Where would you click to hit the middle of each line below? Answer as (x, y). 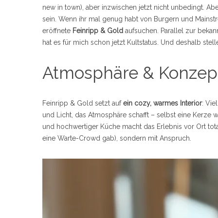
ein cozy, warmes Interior (163, 103)
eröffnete (57, 31)
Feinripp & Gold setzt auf (83, 103)
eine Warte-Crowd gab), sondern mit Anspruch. (117, 138)
